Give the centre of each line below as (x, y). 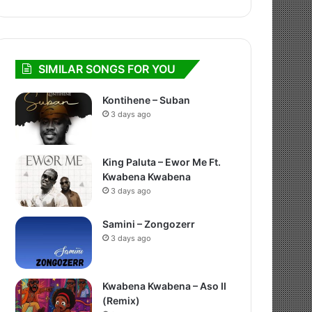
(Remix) (122, 301)
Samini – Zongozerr (149, 224)
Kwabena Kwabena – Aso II (165, 286)
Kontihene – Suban (147, 100)
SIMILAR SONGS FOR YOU (107, 69)
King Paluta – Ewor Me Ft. (162, 162)
